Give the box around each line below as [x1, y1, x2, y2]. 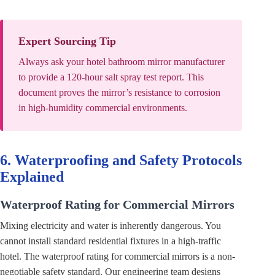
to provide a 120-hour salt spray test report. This [18, 71, 204, 82]
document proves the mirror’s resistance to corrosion [18, 87, 220, 98]
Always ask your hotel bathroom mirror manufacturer [18, 56, 225, 67]
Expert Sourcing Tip [18, 34, 116, 47]
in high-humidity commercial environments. [18, 102, 187, 113]
